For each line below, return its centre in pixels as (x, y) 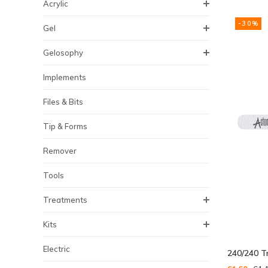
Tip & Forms (65, 126)
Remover (60, 151)
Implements (65, 77)
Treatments (65, 200)
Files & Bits (63, 102)
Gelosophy (63, 53)
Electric (57, 249)
